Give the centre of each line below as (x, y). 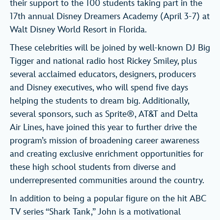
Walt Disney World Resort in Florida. (78, 30)
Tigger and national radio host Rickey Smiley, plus (103, 61)
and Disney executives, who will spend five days (99, 88)
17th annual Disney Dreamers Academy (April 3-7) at (110, 17)
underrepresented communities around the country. (107, 181)
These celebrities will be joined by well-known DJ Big (110, 48)
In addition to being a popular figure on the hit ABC (108, 199)
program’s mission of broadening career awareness (105, 141)
